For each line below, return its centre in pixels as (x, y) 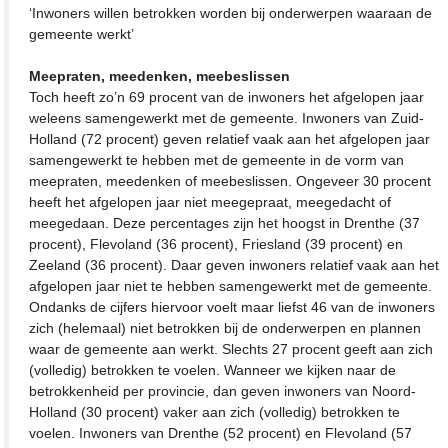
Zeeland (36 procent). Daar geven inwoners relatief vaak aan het (234, 264)
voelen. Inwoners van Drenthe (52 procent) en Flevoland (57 (221, 432)
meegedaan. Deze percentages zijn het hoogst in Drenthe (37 (225, 222)
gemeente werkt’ (82, 33)
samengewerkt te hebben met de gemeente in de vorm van (217, 159)
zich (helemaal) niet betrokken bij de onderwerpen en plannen (225, 327)
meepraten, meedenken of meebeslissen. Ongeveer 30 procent (230, 180)
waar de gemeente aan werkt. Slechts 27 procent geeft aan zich (231, 348)
